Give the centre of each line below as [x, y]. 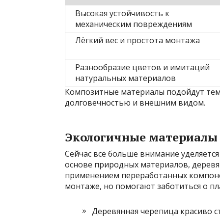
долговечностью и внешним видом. [135, 102]
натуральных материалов [125, 78]
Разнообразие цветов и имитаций [142, 67]
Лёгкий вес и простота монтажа [137, 40]
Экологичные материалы [141, 137]
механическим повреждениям [134, 24]
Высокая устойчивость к [122, 13]
